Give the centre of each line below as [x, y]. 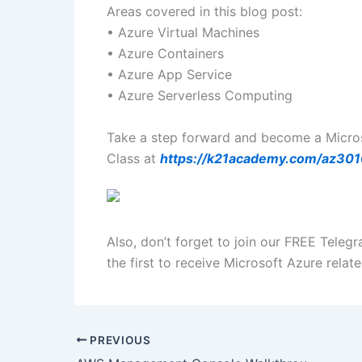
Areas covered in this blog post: [204, 12]
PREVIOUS [119, 340]
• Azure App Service [169, 75]
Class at [133, 158]
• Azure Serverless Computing [200, 96]
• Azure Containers [165, 54]
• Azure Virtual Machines [183, 33]
